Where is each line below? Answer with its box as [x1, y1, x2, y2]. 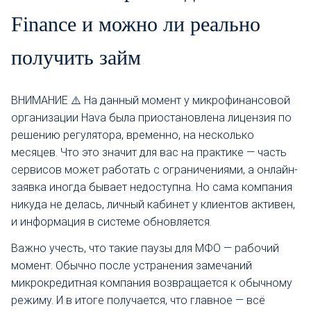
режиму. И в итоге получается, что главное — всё [11, 293, 265, 307]
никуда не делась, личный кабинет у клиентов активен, [11, 197, 295, 211]
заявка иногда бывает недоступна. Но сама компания [11, 180, 292, 194]
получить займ [11, 45, 141, 69]
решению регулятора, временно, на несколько [11, 128, 254, 142]
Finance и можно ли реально [11, 12, 260, 35]
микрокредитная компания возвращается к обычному [11, 276, 292, 289]
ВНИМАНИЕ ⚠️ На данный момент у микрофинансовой [11, 93, 290, 107]
